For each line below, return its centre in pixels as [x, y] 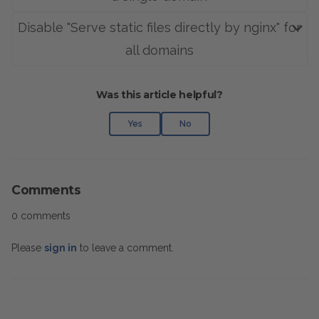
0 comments [41, 216]
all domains [159, 50]
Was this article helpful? [159, 95]
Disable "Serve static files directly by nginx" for [159, 27]
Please [28, 248]
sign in [61, 248]
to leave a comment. [125, 248]
